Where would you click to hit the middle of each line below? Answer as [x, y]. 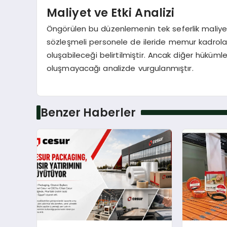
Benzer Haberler [88, 113]
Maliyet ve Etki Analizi [110, 12]
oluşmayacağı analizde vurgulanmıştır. [120, 68]
